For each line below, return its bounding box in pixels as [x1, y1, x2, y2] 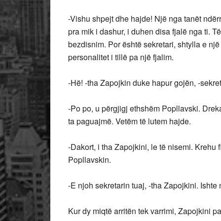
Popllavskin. [68, 154, 111, 165]
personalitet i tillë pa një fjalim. [68, 51, 174, 63]
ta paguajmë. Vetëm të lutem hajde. [68, 115, 191, 127]
